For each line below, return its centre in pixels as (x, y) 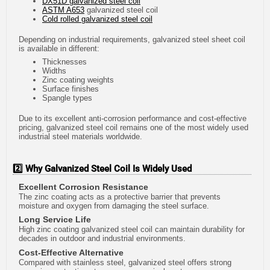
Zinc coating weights (78, 80)
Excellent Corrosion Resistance (83, 187)
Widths (54, 71)
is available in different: (59, 49)
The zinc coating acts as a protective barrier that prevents (120, 196)
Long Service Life (55, 220)
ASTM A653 (63, 10)
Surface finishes (71, 89)
